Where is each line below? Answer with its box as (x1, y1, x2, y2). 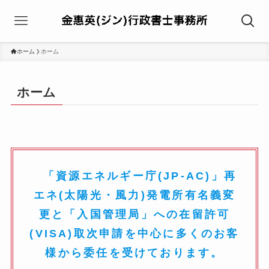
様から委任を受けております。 (45, 247, 224, 259)
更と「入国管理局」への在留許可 (38, 208, 231, 221)
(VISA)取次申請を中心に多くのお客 (29, 228, 240, 240)
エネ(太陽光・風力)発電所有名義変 (33, 189, 236, 202)
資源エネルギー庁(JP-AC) (56, 170, 211, 183)
